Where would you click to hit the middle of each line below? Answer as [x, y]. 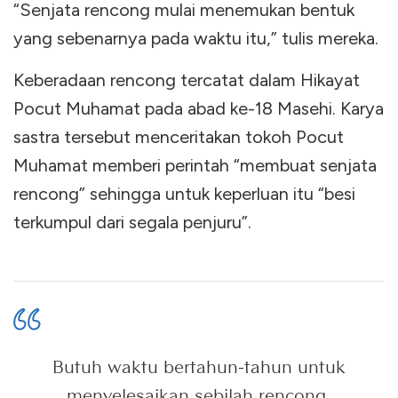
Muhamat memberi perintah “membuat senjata [195, 165]
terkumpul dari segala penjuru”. [132, 222]
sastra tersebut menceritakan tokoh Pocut [179, 136]
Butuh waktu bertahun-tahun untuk [199, 366]
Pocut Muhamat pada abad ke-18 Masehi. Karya [199, 108]
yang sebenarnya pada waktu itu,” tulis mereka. [196, 38]
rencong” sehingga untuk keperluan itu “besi [184, 193]
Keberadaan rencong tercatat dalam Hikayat [187, 80]
